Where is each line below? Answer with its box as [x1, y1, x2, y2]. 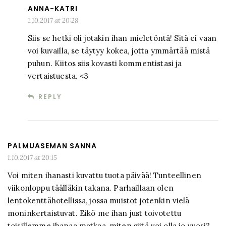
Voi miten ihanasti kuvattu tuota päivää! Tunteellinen [8, 171, 201, 181]
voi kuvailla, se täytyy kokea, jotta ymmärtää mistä [28, 46, 210, 56]
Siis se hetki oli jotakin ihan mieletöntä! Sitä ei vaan [28, 33, 217, 43]
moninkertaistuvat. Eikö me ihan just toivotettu [8, 208, 182, 218]
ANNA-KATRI [28, 4, 78, 14]
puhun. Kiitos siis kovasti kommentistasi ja [28, 59, 182, 69]
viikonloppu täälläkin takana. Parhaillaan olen [8, 183, 174, 193]
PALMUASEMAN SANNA [8, 141, 97, 151]
